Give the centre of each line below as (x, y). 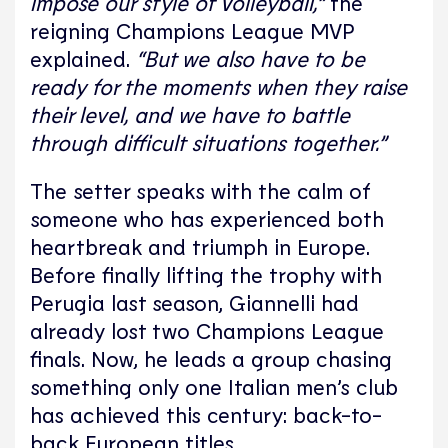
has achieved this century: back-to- (206, 414)
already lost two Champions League (207, 330)
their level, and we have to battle (190, 114)
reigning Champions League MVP (192, 30)
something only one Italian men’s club (214, 386)
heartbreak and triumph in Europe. (200, 246)
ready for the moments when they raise (218, 86)
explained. (83, 58)
